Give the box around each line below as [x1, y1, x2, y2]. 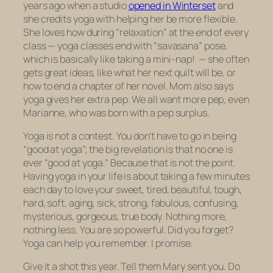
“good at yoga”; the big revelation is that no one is [23, 142, 233, 156]
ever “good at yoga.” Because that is [23, 155, 179, 169]
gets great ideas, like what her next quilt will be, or [23, 65, 236, 79]
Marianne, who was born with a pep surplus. [23, 105, 210, 119]
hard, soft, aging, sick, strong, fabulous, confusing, [23, 196, 239, 210]
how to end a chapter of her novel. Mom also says [23, 79, 234, 93]
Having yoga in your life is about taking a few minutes [23, 169, 250, 183]
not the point [179, 155, 234, 169]
